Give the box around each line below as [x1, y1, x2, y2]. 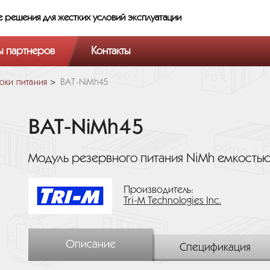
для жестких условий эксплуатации [43, 13, 181, 22]
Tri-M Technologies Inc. [124, 196, 221, 206]
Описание [65, 239, 116, 250]
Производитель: [124, 186, 193, 195]
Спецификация [179, 242, 251, 253]
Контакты [91, 46, 131, 56]
